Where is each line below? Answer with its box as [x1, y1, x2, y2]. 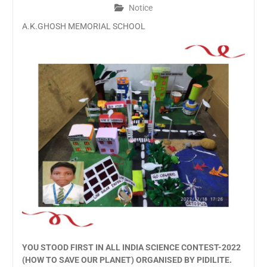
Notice [128, 3, 153, 13]
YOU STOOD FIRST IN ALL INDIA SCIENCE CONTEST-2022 [21, 243, 241, 253]
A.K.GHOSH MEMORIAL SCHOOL [21, 21, 145, 31]
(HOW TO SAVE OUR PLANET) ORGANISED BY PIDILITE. [21, 255, 232, 265]
